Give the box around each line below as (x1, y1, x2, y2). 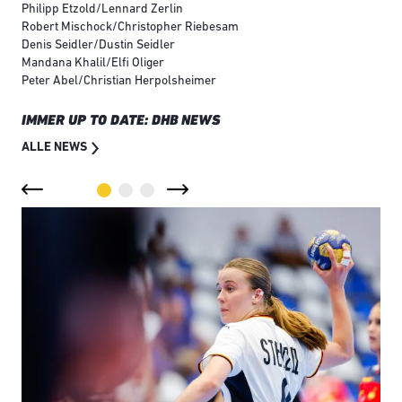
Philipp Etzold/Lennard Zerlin (22, 3, 186, 17)
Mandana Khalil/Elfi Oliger (22, 57, 164, 71)
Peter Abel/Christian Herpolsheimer (22, 74, 216, 89)
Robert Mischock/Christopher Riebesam (22, 21, 239, 35)
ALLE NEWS (22, 141, 87, 155)
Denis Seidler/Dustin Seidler (22, 39, 178, 53)
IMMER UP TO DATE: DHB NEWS (22, 111, 221, 129)
